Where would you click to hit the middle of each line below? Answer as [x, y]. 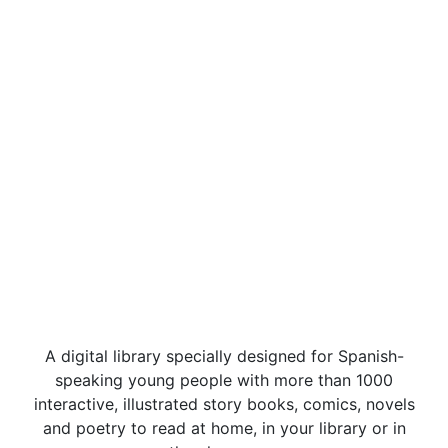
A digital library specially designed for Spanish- [224, 356]
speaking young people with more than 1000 [224, 380]
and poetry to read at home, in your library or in [224, 428]
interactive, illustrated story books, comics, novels [224, 404]
